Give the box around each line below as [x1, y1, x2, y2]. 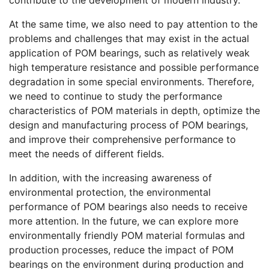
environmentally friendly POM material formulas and [9, 229, 245, 241]
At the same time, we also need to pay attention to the [9, 17, 258, 30]
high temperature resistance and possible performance [9, 61, 259, 73]
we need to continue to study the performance [9, 89, 222, 102]
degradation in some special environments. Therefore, [9, 75, 254, 88]
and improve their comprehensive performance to [9, 133, 236, 145]
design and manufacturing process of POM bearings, [9, 118, 248, 131]
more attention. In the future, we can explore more [9, 214, 238, 227]
